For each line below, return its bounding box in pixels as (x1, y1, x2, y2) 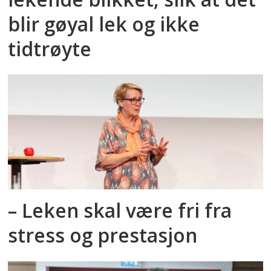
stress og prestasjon (8, 222, 198, 249)
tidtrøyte (8, 35, 92, 62)
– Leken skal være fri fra (8, 197, 232, 224)
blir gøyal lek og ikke (8, 10, 200, 37)
